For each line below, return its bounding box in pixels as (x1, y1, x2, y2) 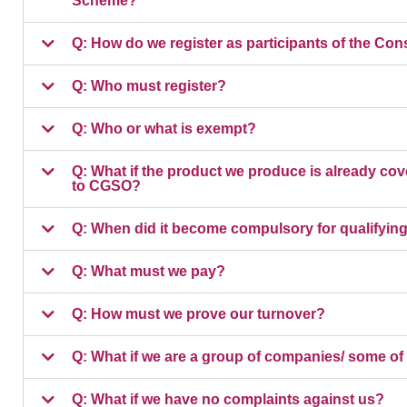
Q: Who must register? (72, 78, 226, 94)
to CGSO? (72, 178, 141, 194)
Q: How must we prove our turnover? (72, 306, 325, 323)
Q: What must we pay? (72, 263, 225, 280)
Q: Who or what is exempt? (72, 121, 256, 137)
